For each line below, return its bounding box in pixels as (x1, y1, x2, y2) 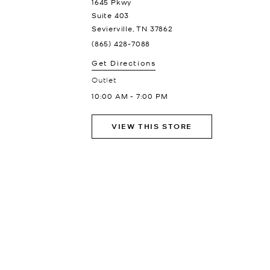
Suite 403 (92, 10, 130, 20)
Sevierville (92, 24, 133, 33)
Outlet (92, 75, 117, 84)
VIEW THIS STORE (111, 121, 192, 131)
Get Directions (92, 58, 156, 67)
